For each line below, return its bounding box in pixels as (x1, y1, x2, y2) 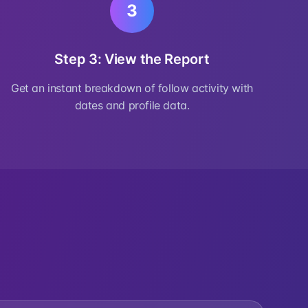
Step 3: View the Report (54, 51, 210, 67)
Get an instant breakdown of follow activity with (11, 81, 253, 95)
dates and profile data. (74, 98, 190, 112)
